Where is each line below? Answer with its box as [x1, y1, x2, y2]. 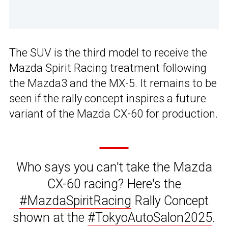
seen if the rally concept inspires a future [9, 92, 206, 105]
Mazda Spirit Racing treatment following [9, 61, 207, 74]
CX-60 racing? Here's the [47, 176, 181, 191]
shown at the [13, 210, 88, 225]
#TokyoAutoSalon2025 [88, 210, 212, 225]
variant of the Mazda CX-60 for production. [9, 107, 218, 120]
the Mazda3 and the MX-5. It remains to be [9, 76, 217, 90]
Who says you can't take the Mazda [16, 159, 212, 175]
